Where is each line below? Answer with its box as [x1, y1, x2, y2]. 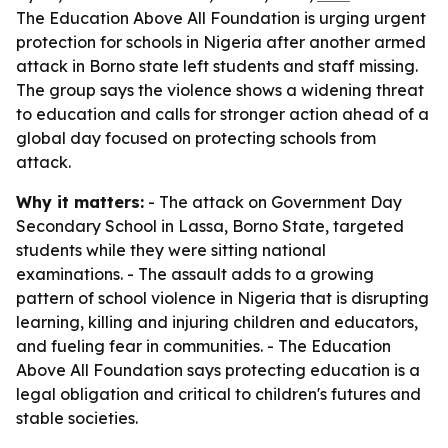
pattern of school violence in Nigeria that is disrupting [16, 288, 429, 308]
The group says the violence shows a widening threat [16, 80, 424, 100]
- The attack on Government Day [144, 192, 402, 212]
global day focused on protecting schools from [16, 128, 376, 148]
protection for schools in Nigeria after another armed [16, 32, 426, 52]
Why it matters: [16, 192, 144, 212]
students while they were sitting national [16, 240, 326, 260]
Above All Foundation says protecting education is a [16, 360, 420, 380]
